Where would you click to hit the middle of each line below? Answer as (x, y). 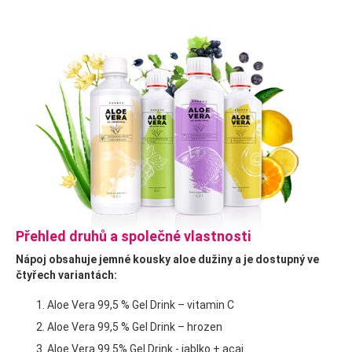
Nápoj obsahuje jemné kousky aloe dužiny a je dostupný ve (167, 260)
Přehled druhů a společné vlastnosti (133, 236)
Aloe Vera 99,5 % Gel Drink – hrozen (135, 327)
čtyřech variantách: (66, 275)
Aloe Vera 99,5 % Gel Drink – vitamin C (141, 305)
